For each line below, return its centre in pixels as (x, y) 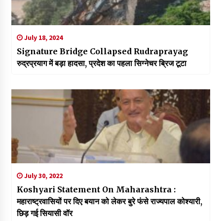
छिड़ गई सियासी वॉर (44, 213)
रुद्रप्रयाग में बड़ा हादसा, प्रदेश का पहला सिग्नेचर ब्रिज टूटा (101, 63)
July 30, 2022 (42, 176)
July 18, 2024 (42, 38)
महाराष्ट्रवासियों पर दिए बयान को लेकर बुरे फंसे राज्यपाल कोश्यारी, (109, 202)
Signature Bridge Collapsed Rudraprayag (102, 52)
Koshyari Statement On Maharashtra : (96, 190)
